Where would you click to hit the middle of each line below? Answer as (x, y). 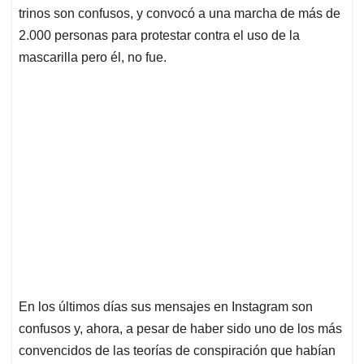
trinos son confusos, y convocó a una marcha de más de (180, 14)
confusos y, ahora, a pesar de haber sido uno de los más (180, 329)
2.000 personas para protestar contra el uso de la (159, 36)
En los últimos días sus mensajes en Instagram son (166, 307)
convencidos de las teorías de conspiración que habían (177, 351)
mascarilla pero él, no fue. (93, 58)
